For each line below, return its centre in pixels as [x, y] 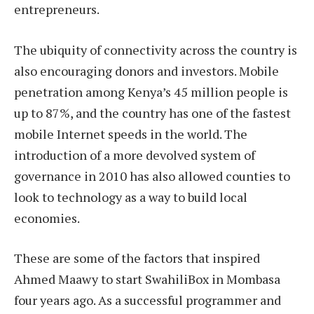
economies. [47, 218]
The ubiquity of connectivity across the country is [156, 49]
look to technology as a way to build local [131, 197]
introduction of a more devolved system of [135, 155]
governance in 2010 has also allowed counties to [152, 176]
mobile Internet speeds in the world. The [131, 134]
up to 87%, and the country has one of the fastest [152, 112]
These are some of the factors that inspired [137, 258]
